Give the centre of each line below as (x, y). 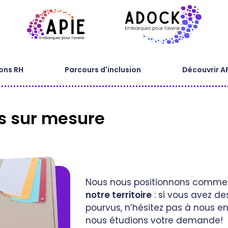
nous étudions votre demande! (154, 221)
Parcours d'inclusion (103, 70)
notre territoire (119, 195)
